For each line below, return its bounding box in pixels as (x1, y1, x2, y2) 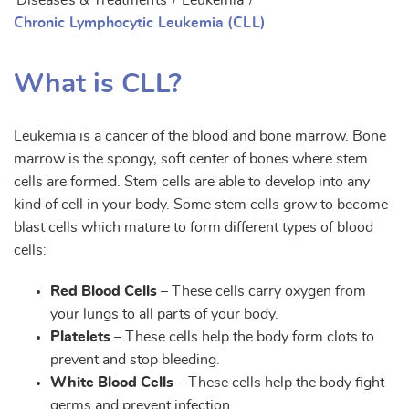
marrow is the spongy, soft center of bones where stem (14, 152, 368, 167)
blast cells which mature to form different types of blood (14, 220, 373, 236)
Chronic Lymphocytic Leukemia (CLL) (14, 16, 266, 31)
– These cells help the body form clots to (114, 329, 374, 344)
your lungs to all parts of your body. (50, 306, 278, 321)
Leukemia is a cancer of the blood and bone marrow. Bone (14, 129, 386, 144)
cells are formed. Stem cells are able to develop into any (14, 174, 370, 190)
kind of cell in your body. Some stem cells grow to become (14, 197, 388, 213)
